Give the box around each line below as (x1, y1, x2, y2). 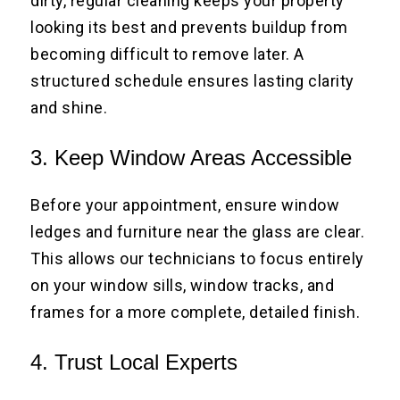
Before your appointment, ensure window (30, 196, 340, 215)
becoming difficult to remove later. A (30, 45, 304, 64)
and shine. (30, 98, 108, 118)
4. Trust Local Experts (30, 350, 238, 375)
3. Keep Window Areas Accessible (30, 146, 353, 171)
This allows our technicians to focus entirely (30, 249, 364, 269)
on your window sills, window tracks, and (30, 276, 335, 296)
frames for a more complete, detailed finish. (30, 303, 361, 322)
